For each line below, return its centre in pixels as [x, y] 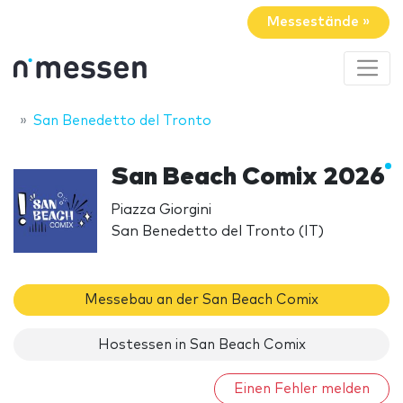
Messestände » [318, 22]
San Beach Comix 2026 [248, 177]
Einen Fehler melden [302, 390]
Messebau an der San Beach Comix [201, 300]
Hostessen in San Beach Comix [201, 345]
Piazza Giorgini [161, 209]
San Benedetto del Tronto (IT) [218, 231]
